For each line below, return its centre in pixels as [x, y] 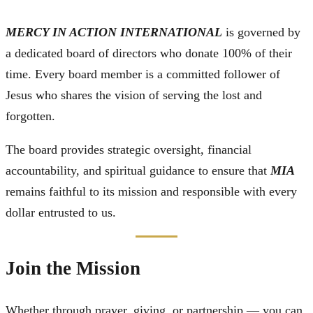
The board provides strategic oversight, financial [129, 149]
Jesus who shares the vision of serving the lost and [134, 95]
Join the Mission [73, 269]
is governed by [261, 32]
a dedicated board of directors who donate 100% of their [149, 53]
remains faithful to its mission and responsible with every [151, 191]
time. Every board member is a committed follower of [143, 74]
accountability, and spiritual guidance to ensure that [138, 170]
